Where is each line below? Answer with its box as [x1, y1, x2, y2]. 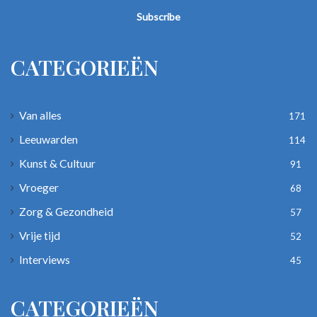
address [10, 13, 47, 26]
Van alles [19, 108, 62, 122]
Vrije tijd [19, 228, 60, 242]
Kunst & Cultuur [19, 156, 96, 170]
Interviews [19, 252, 70, 266]
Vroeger [19, 180, 59, 194]
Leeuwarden [19, 132, 78, 146]
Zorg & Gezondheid [19, 204, 113, 218]
